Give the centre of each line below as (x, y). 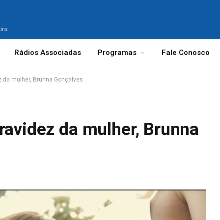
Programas (117, 53)
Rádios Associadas (48, 53)
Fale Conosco (186, 53)
